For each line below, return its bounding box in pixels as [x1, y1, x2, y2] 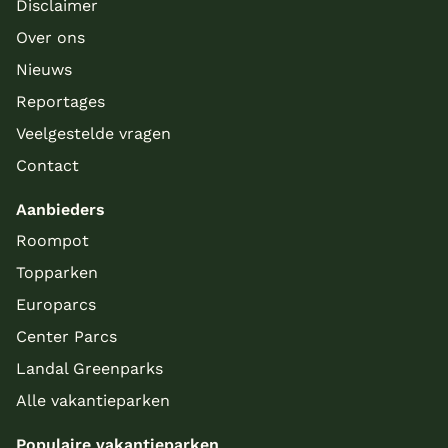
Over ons [16, 28, 85, 48]
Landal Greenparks [16, 359, 163, 379]
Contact [16, 156, 79, 176]
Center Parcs [16, 327, 117, 347]
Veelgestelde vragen [16, 124, 171, 144]
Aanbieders [16, 200, 105, 220]
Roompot [16, 231, 89, 251]
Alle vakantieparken [16, 391, 170, 411]
